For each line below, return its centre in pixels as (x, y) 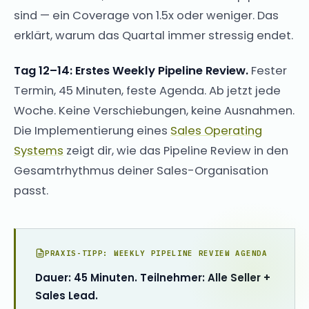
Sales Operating (216, 130)
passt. (31, 190)
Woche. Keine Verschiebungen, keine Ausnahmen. (154, 110)
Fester (268, 70)
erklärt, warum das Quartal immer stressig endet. (153, 35)
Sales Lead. (67, 295)
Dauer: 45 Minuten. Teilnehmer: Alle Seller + (153, 277)
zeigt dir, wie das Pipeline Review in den (176, 150)
